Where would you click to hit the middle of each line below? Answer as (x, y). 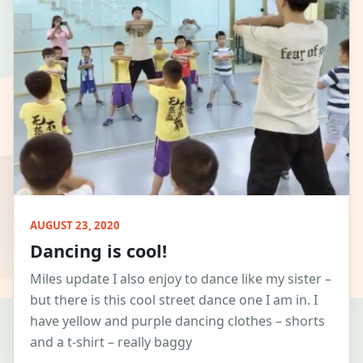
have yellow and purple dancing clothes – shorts (177, 320)
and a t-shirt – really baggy (111, 342)
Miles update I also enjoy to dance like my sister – (181, 278)
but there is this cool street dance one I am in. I (174, 299)
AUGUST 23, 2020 (75, 225)
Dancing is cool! (98, 250)
